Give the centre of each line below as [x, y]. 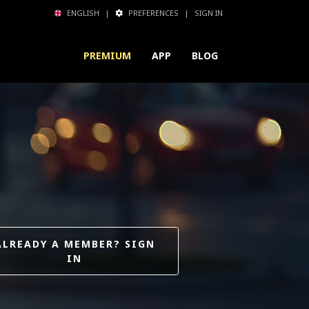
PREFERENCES [154, 12]
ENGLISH [83, 12]
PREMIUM [107, 55]
